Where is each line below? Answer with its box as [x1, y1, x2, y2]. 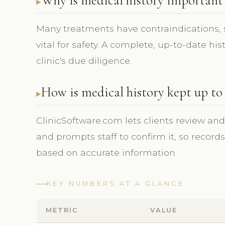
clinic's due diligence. [36, 55, 132, 66]
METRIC [46, 206, 78, 214]
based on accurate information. [36, 147, 177, 158]
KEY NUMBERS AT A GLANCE [46, 180, 184, 188]
